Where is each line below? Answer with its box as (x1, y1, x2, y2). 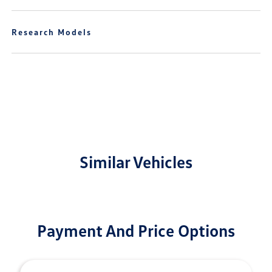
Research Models (12, 27, 92, 37)
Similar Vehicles (80, 151, 192, 172)
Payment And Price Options (37, 220, 235, 240)
